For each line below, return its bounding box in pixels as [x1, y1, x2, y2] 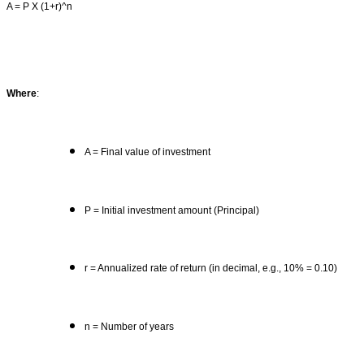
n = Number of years [84, 321, 174, 333]
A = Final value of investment [84, 145, 210, 158]
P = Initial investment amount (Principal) [84, 204, 259, 216]
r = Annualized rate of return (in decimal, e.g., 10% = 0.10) [84, 262, 337, 275]
